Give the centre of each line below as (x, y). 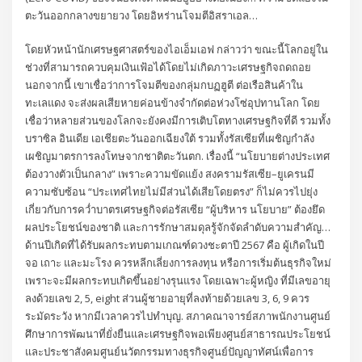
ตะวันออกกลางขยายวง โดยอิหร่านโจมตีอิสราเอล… (142, 16)
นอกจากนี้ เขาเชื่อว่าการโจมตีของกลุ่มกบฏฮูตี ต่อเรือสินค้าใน (164, 85)
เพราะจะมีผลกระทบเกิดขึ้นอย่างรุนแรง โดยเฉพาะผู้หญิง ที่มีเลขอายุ (178, 281)
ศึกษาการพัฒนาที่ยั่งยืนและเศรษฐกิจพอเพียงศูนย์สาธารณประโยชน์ (178, 334)
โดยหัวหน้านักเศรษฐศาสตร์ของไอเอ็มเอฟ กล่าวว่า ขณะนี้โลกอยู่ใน (177, 50)
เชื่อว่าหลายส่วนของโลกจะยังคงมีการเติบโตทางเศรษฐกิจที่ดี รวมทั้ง (178, 121)
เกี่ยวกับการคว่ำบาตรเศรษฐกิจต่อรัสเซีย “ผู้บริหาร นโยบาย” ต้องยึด (175, 210)
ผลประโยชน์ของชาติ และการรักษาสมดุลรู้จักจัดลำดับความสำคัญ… (178, 227)
